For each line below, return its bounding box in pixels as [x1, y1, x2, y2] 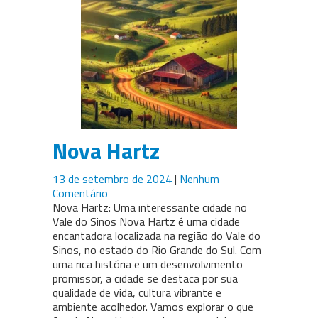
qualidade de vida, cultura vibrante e [53, 284, 221, 302]
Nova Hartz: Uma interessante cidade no [53, 199, 247, 216]
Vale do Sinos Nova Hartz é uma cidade [53, 213, 240, 231]
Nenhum [180, 170, 219, 188]
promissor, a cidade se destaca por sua [53, 270, 238, 287]
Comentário [53, 185, 108, 202]
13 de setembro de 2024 [53, 170, 175, 188]
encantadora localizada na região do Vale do [53, 227, 261, 245]
